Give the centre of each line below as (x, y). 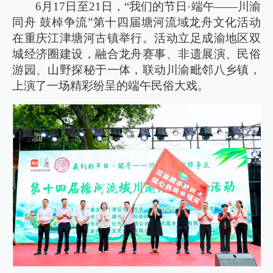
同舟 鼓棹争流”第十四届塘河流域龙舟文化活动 (136, 22)
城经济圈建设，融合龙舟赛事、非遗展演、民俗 (136, 54)
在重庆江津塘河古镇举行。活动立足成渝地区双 (136, 38)
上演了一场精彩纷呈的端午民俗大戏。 (111, 85)
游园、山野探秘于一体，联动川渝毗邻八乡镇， (136, 69)
